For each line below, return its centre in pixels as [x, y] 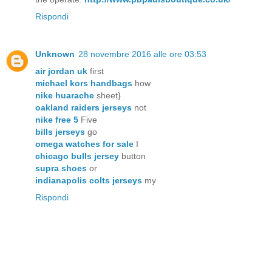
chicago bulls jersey [77, 156]
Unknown [55, 54]
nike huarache [65, 95]
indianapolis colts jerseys [89, 180]
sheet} [107, 95]
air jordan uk [61, 71]
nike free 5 [57, 120]
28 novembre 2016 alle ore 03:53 [142, 54]
